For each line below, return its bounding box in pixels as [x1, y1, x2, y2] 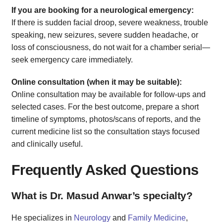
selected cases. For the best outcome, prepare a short [11, 102, 199, 111]
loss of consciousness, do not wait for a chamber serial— [11, 43, 210, 52]
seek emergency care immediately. [11, 55, 133, 64]
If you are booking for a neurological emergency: [11, 5, 194, 14]
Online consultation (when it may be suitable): [11, 77, 182, 86]
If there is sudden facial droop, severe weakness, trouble [11, 18, 208, 27]
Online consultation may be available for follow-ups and [11, 90, 206, 99]
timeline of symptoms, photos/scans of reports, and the [11, 114, 201, 123]
